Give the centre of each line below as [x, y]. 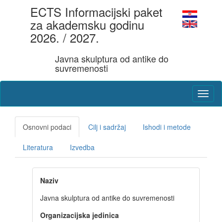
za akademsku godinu [87, 25]
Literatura [38, 147]
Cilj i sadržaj [107, 127]
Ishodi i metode [167, 127]
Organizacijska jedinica [80, 215]
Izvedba [82, 147]
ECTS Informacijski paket [96, 12]
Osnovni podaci [47, 127]
